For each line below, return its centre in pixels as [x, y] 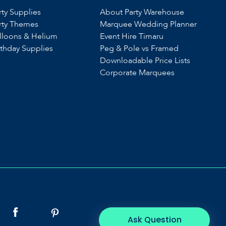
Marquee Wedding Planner [149, 24]
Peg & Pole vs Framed [139, 48]
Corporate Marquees [137, 73]
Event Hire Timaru [132, 36]
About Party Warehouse [142, 12]
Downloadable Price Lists [145, 61]
